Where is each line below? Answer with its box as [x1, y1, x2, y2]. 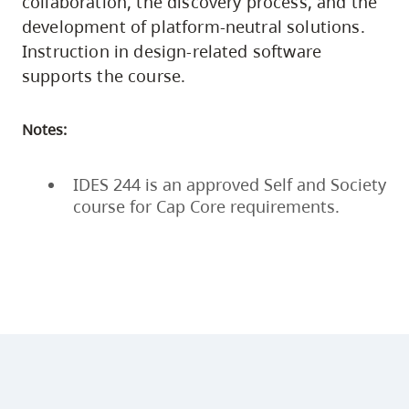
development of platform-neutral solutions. [22, 15, 365, 37]
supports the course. [22, 64, 186, 87]
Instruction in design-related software [22, 39, 322, 62]
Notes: [22, 119, 67, 140]
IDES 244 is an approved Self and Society [73, 173, 386, 195]
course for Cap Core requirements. [73, 194, 340, 217]
